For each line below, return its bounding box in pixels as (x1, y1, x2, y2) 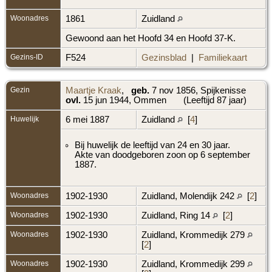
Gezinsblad (141, 52, 186, 63)
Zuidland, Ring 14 (141, 210, 212, 220)
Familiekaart (199, 52, 247, 63)
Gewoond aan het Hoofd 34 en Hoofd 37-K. (66, 33, 238, 43)
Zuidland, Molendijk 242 (141, 191, 237, 201)
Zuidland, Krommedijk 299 (141, 259, 247, 269)
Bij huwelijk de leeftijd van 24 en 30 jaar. (75, 140, 230, 150)
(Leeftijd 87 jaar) (181, 95, 249, 105)
